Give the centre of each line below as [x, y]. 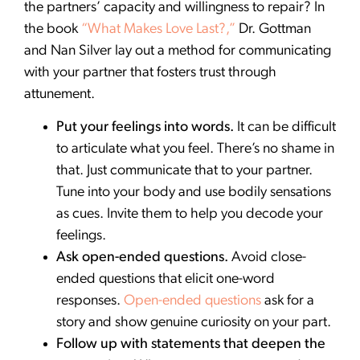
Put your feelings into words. [145, 128]
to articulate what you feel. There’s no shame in [195, 149]
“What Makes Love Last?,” [158, 29]
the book [53, 29]
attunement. [61, 94]
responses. [90, 301]
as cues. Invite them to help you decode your [190, 215]
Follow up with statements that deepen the [191, 345]
